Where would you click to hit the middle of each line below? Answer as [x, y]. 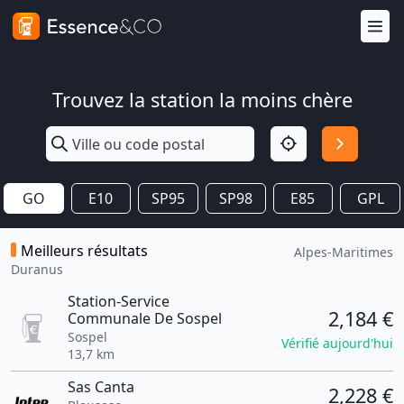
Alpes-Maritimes [344, 252]
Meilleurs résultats [84, 251]
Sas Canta [101, 387]
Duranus [37, 269]
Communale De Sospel [144, 318]
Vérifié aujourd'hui [337, 343]
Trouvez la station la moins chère [202, 100]
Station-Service [118, 301]
